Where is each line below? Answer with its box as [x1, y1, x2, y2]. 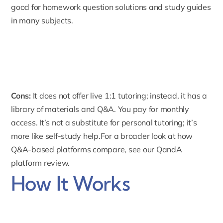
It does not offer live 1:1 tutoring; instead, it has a [30, 90, 207, 101]
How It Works [11, 171, 130, 196]
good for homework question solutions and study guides [11, 2, 211, 12]
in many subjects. [11, 15, 73, 26]
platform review [11, 157, 68, 168]
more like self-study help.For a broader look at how [11, 130, 193, 141]
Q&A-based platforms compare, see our [11, 144, 156, 154]
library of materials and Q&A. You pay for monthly [11, 104, 189, 114]
